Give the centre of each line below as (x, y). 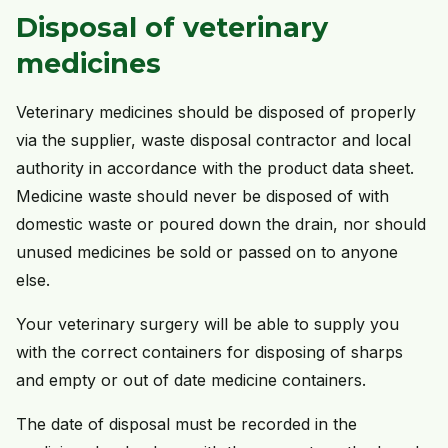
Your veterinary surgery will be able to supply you (207, 323)
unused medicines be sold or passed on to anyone (207, 251)
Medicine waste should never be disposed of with (202, 195)
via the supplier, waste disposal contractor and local (213, 139)
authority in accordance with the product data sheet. (215, 167)
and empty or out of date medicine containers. (191, 379)
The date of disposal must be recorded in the (186, 423)
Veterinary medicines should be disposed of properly (216, 111)
